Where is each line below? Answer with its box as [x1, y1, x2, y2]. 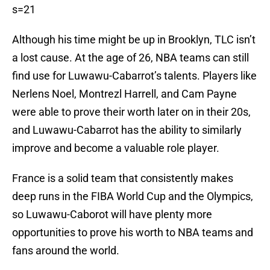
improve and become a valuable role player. [12, 142, 219, 155]
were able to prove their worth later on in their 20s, [12, 105, 251, 119]
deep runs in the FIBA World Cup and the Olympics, [12, 190, 253, 203]
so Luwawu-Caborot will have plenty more [12, 208, 212, 221]
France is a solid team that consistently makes [12, 172, 233, 185]
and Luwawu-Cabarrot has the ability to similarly [12, 124, 242, 137]
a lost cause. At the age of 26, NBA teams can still [12, 51, 249, 64]
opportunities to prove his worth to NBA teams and [12, 226, 253, 239]
